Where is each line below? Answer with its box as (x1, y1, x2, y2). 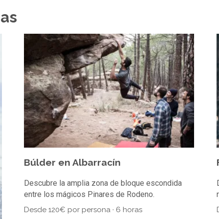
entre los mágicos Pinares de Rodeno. (23, 189, 154, 199)
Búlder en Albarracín (23, 156, 121, 168)
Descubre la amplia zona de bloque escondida (23, 178, 182, 188)
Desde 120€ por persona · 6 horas (23, 205, 142, 214)
